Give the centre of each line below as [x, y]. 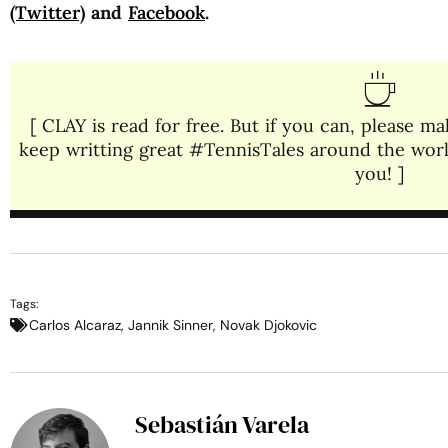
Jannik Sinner [170, 324]
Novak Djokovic [268, 324]
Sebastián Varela [222, 424]
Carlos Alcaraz [75, 324]
